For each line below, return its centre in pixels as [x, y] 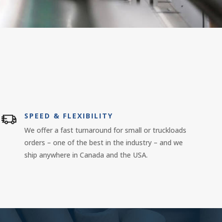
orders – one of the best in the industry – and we [103, 143]
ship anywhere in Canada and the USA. [86, 155]
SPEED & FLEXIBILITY [68, 116]
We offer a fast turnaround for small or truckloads [105, 130]
